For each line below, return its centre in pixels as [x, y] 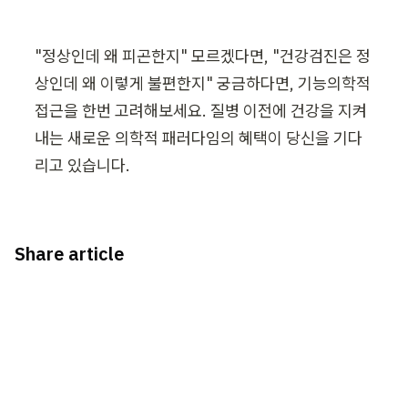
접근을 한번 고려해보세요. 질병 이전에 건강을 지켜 [201, 110]
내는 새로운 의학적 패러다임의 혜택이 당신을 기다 [199, 138]
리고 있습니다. [82, 165]
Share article [69, 253]
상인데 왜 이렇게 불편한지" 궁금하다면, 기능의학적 [203, 83]
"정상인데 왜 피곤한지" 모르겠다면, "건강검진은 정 [203, 56]
